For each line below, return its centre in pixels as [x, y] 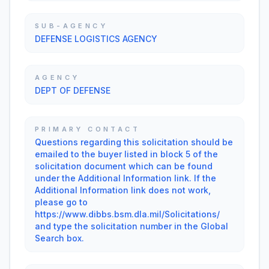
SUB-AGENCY [71, 26]
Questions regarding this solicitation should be [134, 142]
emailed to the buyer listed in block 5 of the [126, 154]
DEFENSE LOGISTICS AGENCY [96, 39]
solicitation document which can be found [124, 166]
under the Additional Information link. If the [125, 178]
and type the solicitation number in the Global [131, 226]
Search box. [59, 238]
